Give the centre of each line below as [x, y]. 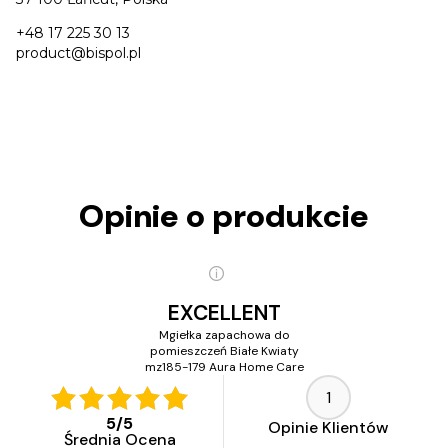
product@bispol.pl [78, 53]
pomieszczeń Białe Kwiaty [224, 351]
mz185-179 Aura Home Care [224, 367]
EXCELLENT [224, 313]
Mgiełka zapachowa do [224, 335]
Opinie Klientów [328, 428]
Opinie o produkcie [224, 216]
